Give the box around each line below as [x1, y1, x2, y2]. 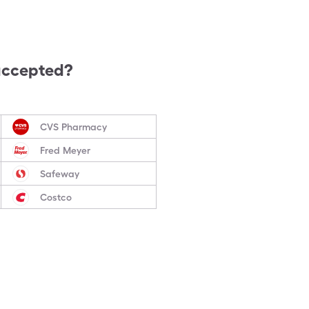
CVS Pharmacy [39, 121, 107, 132]
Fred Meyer [39, 144, 90, 156]
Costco [39, 191, 72, 203]
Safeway [39, 168, 79, 179]
